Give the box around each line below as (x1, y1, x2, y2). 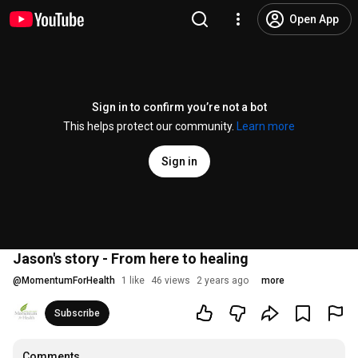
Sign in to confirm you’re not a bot (91, 101, 267, 113)
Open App (289, 13, 339, 26)
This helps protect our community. (63, 120, 237, 133)
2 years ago (197, 275, 249, 286)
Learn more (237, 120, 295, 133)
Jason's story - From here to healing (13, 250, 249, 267)
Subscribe (54, 308, 100, 319)
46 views (151, 275, 190, 286)
